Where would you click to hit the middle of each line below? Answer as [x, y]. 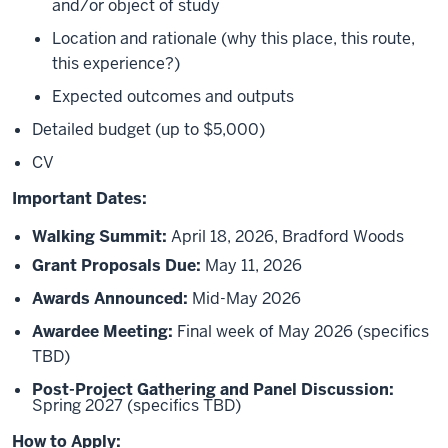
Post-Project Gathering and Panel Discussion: [213, 389]
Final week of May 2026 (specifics [303, 331]
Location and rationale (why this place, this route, [233, 39]
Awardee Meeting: [104, 331]
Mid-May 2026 [244, 298]
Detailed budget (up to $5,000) [148, 130]
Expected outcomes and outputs [173, 97]
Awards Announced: [110, 298]
